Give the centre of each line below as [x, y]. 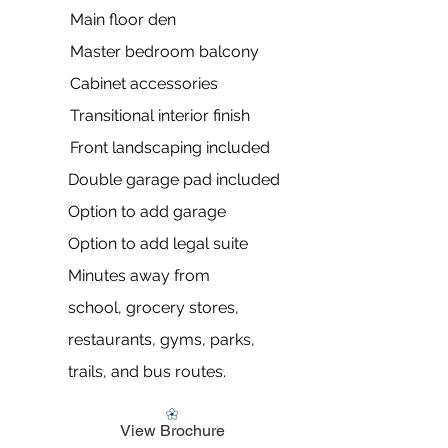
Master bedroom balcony [164, 51]
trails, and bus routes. [147, 371]
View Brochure [172, 430]
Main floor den [123, 19]
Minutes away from [139, 275]
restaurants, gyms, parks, [161, 339]
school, [97, 307]
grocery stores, [182, 307]
